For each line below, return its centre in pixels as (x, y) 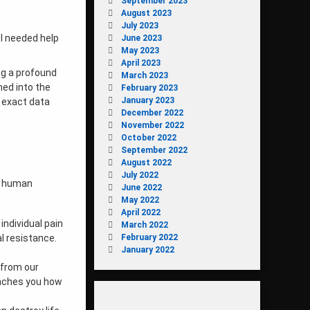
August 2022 (146, 162)
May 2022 (140, 200)
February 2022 (149, 237)
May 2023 (140, 50)
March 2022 (144, 225)
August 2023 (146, 13)
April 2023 (140, 63)
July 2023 (139, 25)
